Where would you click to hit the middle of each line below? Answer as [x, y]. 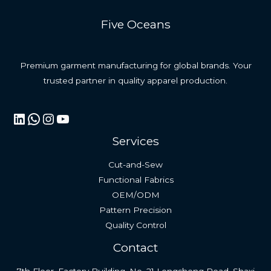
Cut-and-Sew [135, 165]
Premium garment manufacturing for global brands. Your [135, 66]
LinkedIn [43, 118]
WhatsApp [65, 118]
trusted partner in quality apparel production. [135, 81]
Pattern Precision [135, 210]
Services [135, 141]
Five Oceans [135, 24]
